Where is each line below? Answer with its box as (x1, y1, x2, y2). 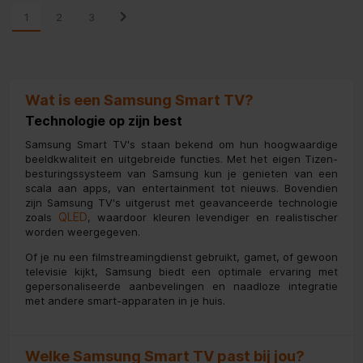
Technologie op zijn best (25, 113, 182, 130)
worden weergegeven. (25, 225, 140, 239)
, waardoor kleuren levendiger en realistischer (87, 211, 339, 224)
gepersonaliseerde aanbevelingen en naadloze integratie (25, 280, 338, 293)
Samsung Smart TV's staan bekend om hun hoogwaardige (25, 138, 338, 152)
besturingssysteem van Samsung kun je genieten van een (25, 167, 338, 181)
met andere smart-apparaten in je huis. (25, 294, 225, 308)
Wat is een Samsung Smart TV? (25, 92, 254, 109)
